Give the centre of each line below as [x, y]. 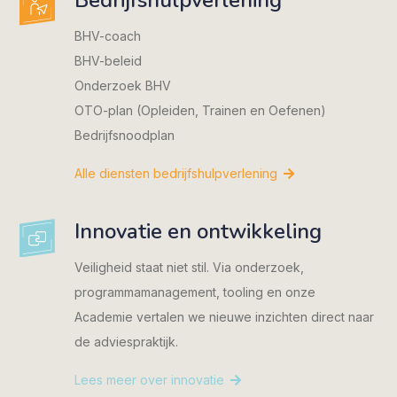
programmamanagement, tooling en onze [195, 292]
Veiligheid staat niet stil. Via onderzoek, [189, 268]
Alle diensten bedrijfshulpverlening [175, 173]
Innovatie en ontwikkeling [198, 232]
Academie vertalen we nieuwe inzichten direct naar [224, 317]
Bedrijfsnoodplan [124, 135]
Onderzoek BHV [122, 85]
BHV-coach [107, 35]
